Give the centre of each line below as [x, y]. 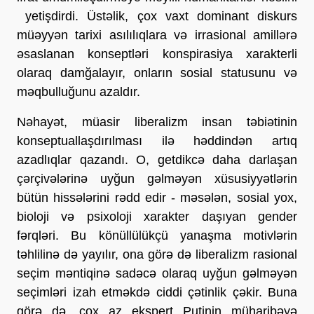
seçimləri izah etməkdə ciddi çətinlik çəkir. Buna [157, 292]
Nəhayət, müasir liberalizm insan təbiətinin [157, 122]
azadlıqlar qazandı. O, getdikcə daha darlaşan [157, 159]
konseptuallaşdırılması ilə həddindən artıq [157, 141]
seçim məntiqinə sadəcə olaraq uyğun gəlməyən [157, 273]
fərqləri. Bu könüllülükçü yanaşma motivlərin [157, 235]
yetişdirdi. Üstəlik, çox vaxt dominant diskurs [157, 16]
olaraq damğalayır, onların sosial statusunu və [157, 73]
